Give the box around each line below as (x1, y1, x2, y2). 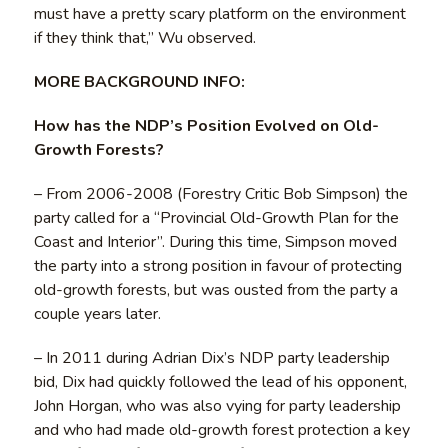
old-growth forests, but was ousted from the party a (33, 278, 398, 301)
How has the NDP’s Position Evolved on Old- (33, 114, 379, 137)
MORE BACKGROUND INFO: (33, 70, 245, 93)
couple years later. (33, 302, 161, 325)
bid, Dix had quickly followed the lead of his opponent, (33, 370, 407, 393)
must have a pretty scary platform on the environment (33, 2, 406, 25)
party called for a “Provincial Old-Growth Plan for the (33, 206, 399, 229)
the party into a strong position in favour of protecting (33, 254, 402, 277)
